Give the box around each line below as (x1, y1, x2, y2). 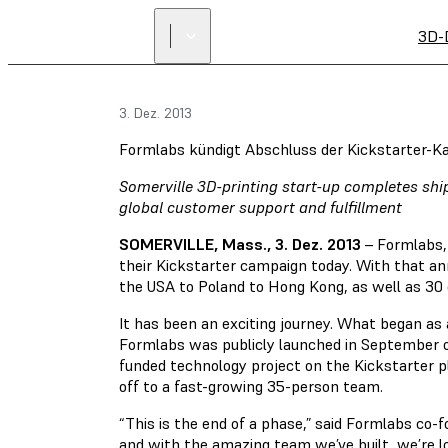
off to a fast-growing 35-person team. (118, 376, 383, 396)
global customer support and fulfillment (118, 197, 402, 217)
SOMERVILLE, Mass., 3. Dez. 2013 (118, 234, 361, 254)
